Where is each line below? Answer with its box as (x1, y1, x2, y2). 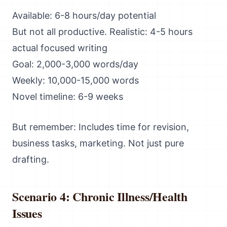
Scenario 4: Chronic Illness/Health (12, 187, 187, 205)
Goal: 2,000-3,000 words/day (12, 59, 138, 69)
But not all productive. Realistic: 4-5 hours (12, 26, 193, 37)
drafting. (12, 154, 49, 165)
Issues (12, 204, 42, 222)
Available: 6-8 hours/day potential (12, 10, 156, 21)
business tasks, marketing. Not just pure (12, 138, 184, 148)
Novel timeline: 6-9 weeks (12, 91, 123, 102)
